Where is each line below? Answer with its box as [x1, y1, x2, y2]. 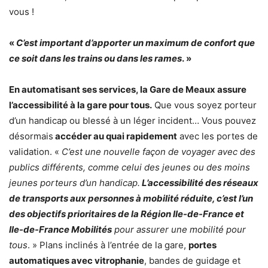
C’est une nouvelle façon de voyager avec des [62, 146, 255, 158]
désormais [9, 130, 53, 142]
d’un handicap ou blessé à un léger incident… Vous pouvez [9, 115, 256, 127]
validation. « [9, 146, 62, 158]
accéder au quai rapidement [53, 130, 177, 142]
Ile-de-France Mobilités [9, 224, 112, 236]
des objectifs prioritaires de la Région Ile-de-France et [9, 208, 244, 220]
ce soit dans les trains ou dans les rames [9, 53, 182, 65]
